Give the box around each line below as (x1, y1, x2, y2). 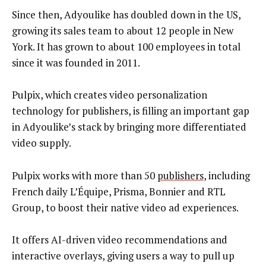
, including (204, 168, 250, 182)
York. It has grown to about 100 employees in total (12, 39, 240, 53)
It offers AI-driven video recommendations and (12, 233, 227, 247)
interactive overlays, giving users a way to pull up (12, 249, 235, 263)
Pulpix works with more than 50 (12, 168, 157, 182)
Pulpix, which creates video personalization (12, 88, 207, 102)
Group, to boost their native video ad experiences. (12, 200, 240, 214)
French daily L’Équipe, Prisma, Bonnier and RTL (12, 184, 226, 198)
